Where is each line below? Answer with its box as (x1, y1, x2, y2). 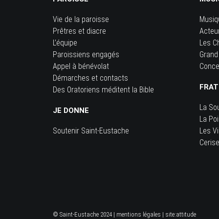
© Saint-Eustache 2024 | (53, 211, 116, 218)
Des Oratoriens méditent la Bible (53, 85, 154, 94)
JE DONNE (53, 106, 89, 115)
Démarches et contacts (53, 73, 128, 83)
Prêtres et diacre (53, 26, 106, 36)
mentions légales (116, 211, 161, 218)
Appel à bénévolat (53, 62, 109, 71)
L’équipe (53, 38, 77, 47)
